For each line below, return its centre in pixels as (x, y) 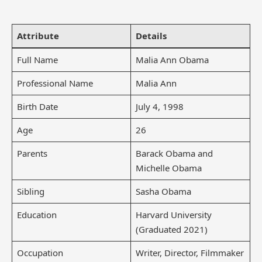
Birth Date (37, 106)
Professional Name (55, 83)
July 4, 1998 (159, 106)
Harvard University (173, 214)
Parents (32, 153)
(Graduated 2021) (171, 229)
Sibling (30, 191)
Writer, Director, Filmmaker (189, 252)
